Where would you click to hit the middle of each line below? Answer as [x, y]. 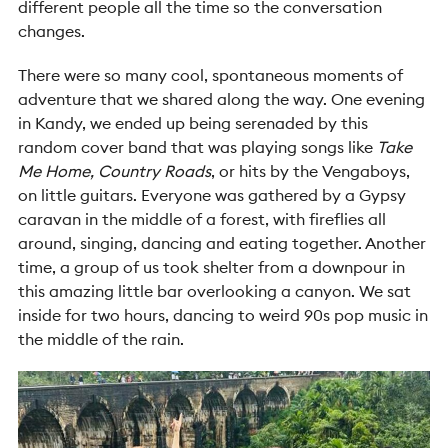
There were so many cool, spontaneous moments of [210, 74]
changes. [51, 30]
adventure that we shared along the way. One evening [221, 98]
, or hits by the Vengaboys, [310, 170]
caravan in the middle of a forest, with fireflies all [202, 218]
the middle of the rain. [103, 338]
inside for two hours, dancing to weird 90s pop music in [223, 314]
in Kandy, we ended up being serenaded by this [193, 122]
